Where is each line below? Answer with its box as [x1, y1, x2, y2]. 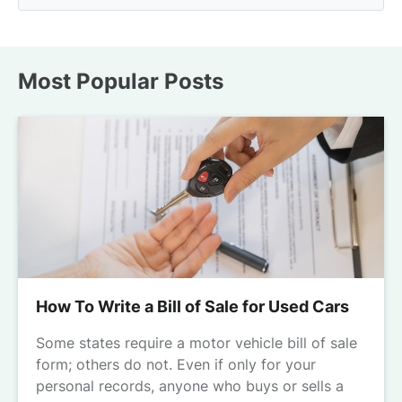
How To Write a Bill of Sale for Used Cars [36, 297, 349, 317]
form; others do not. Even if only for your [36, 355, 316, 374]
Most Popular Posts [18, 68, 223, 95]
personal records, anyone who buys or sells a [36, 377, 344, 396]
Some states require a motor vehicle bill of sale [36, 334, 357, 353]
